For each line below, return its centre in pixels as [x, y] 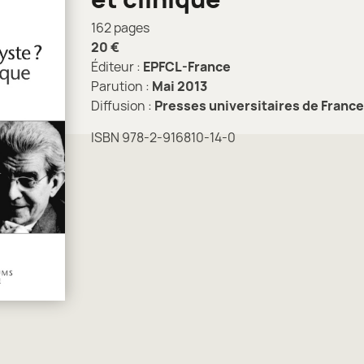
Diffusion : [123, 106]
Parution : [121, 86]
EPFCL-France [187, 67]
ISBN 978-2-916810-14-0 [163, 137]
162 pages [120, 28]
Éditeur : [117, 67]
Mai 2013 [180, 86]
